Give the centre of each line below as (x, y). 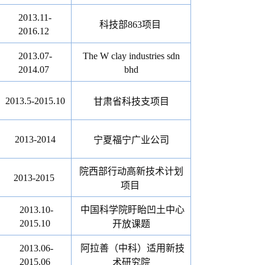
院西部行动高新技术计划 (131, 171)
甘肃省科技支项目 (131, 101)
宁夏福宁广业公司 (131, 140)
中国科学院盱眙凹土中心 (132, 210)
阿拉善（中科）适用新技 (132, 248)
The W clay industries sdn (131, 56)
